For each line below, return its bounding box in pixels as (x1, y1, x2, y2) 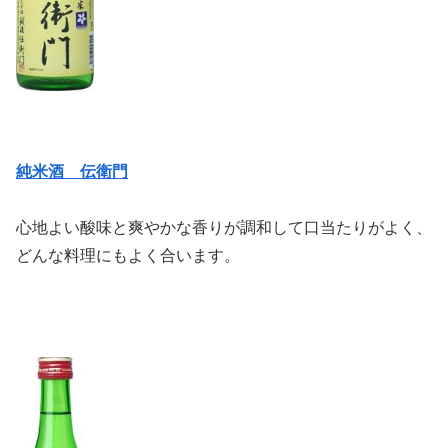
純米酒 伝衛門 (16, 162, 128, 180)
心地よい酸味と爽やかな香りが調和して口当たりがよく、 (16, 219, 432, 237)
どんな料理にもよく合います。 (16, 247, 240, 265)
